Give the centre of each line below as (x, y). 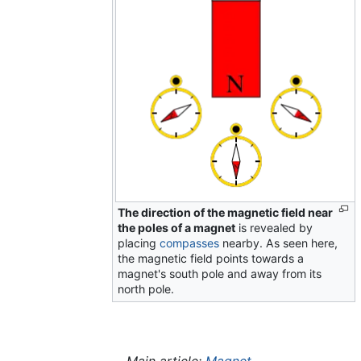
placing (139, 243)
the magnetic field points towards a (211, 259)
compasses (190, 243)
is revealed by (274, 228)
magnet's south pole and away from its (220, 274)
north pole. (146, 289)
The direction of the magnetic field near (226, 213)
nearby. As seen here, (279, 243)
